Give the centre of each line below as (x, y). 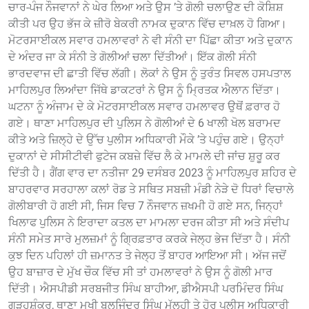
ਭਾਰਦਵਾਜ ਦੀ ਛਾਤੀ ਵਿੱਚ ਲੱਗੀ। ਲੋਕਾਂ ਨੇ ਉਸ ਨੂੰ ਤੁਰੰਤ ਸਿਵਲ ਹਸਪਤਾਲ (150, 73)
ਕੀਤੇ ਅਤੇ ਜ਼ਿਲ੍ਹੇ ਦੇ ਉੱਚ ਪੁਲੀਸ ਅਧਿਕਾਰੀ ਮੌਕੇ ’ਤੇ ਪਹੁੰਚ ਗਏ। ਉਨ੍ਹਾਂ (146, 139)
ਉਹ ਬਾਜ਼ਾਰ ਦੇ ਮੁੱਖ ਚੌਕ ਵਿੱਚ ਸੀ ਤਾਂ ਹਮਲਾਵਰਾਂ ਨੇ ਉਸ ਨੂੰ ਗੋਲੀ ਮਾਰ (140, 272)
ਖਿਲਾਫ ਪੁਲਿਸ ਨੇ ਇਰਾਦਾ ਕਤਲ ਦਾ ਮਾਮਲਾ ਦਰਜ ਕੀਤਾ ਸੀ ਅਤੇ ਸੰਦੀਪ (149, 222)
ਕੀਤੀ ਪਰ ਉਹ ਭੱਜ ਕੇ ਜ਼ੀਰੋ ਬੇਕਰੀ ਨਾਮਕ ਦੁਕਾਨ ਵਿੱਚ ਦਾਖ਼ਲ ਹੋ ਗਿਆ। (148, 23)
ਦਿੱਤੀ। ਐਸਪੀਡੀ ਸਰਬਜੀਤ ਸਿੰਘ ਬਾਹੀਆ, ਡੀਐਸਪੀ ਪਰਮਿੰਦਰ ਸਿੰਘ (146, 288)
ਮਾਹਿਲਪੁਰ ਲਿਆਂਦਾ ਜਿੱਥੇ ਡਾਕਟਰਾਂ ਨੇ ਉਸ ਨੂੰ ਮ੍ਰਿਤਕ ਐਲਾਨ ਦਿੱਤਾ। (144, 90)
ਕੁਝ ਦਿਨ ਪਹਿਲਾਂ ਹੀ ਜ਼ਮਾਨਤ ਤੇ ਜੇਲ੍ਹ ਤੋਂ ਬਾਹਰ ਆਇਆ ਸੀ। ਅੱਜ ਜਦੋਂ (147, 255)
